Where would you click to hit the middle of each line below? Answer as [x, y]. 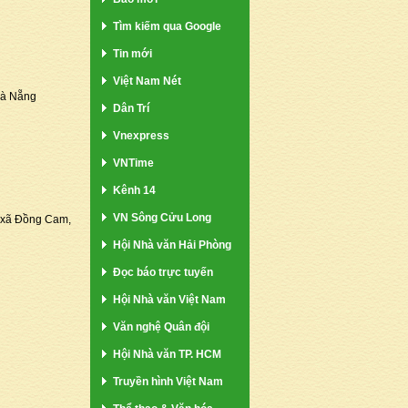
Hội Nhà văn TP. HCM [167, 354]
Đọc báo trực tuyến [163, 272]
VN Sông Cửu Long [162, 217]
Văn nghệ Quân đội [161, 326]
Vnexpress [141, 135]
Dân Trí [131, 108]
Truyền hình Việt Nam [168, 381]
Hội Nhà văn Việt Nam [169, 299]
